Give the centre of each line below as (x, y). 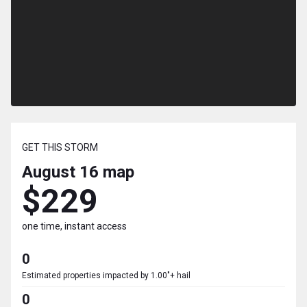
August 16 (60, 172)
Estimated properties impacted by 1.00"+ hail (106, 276)
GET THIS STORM (60, 148)
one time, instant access (74, 226)
